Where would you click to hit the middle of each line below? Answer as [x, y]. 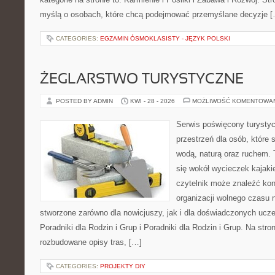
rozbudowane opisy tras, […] [91, 242]
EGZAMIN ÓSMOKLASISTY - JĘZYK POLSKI [165, 38]
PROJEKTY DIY [123, 266]
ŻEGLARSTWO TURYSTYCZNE [142, 80]
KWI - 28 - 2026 [153, 101]
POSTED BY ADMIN [85, 101]
